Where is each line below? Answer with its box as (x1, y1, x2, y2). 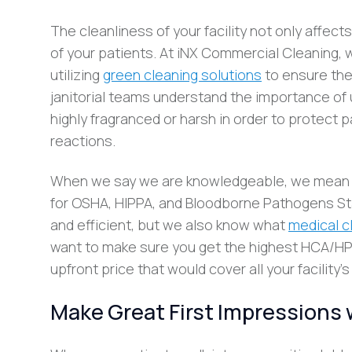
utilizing (50, 65, 103, 85)
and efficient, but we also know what (50, 214, 288, 234)
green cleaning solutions (103, 65, 262, 85)
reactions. (50, 131, 115, 151)
